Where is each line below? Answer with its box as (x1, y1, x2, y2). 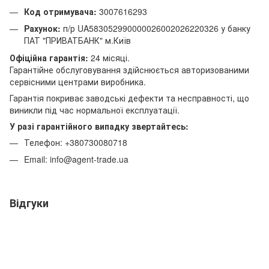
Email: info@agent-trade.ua (24, 153, 128, 166)
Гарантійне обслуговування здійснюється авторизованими (10, 63, 249, 76)
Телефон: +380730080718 (24, 136, 127, 148)
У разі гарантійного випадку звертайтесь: (10, 119, 189, 132)
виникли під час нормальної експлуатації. (10, 103, 180, 116)
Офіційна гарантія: (10, 51, 91, 64)
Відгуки (10, 195, 49, 211)
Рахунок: (24, 22, 61, 35)
